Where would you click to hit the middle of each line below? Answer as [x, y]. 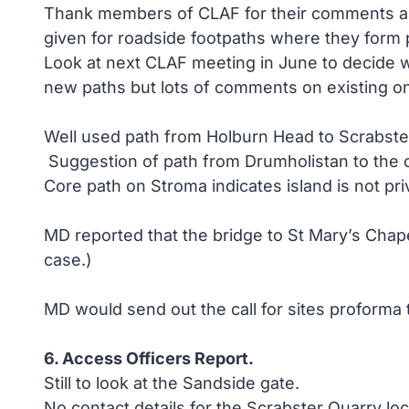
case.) [68, 260]
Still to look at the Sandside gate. [172, 383]
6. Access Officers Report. [149, 358]
